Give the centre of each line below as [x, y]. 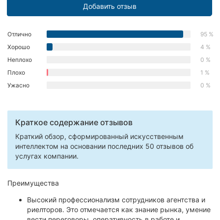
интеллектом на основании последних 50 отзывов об [104, 146]
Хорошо [19, 47]
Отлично [19, 34]
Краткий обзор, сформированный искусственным [99, 136]
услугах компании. [47, 156]
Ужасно [18, 85]
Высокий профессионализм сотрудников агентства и [116, 199]
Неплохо [20, 59]
